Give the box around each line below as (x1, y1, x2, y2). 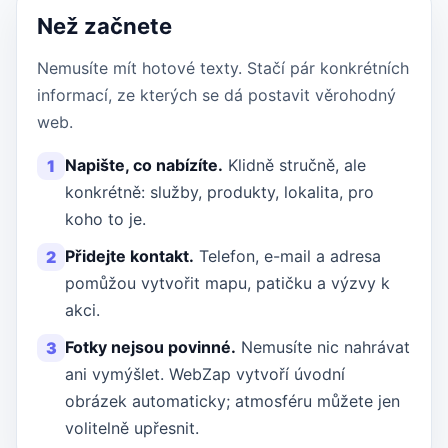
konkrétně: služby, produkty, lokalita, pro (65, 182, 374, 202)
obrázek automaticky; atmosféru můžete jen (65, 391, 400, 411)
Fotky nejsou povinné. (65, 337, 236, 357)
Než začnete (37, 13, 172, 39)
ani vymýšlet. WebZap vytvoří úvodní (65, 364, 345, 384)
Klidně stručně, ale (223, 155, 366, 175)
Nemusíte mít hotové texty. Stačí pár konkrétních (37, 58, 409, 78)
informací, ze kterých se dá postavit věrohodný (37, 85, 396, 105)
